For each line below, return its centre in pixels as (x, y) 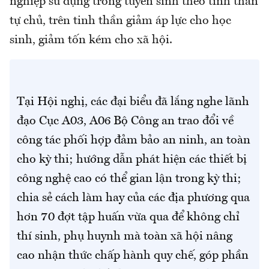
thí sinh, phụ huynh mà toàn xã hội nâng (125, 236)
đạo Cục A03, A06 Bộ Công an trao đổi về (125, 121)
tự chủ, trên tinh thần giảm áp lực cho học (120, 21)
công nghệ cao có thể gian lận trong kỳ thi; (129, 179)
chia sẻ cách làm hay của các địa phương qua (133, 198)
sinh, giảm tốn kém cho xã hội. (91, 40)
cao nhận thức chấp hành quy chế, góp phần (133, 255)
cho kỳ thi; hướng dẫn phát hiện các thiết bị (132, 159)
